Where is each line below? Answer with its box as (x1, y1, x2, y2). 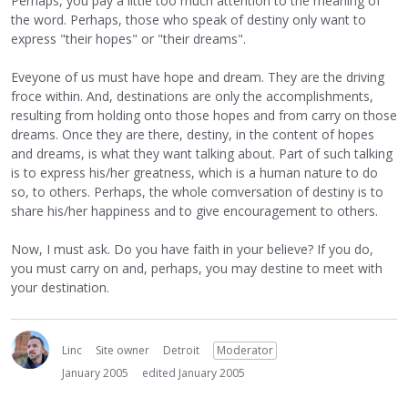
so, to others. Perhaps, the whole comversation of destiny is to (11, 183, 383, 200)
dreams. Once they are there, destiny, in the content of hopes (11, 126, 374, 143)
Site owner (96, 342, 149, 358)
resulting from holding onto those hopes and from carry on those (11, 107, 397, 124)
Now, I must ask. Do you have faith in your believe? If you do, (11, 240, 373, 258)
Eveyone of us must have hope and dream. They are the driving (11, 68, 384, 86)
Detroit (163, 342, 199, 358)
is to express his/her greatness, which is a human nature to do (11, 164, 378, 181)
